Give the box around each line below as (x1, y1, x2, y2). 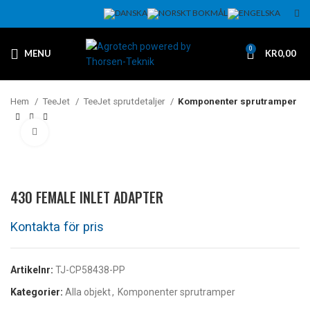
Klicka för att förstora (48, 126, 142, 137)
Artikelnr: (10, 264, 55, 275)
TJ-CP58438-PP (55, 264, 125, 275)
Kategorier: (10, 286, 63, 298)
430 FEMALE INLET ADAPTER (10, 186, 163, 208)
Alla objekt (65, 286, 111, 298)
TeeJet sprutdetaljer (83, 96, 167, 107)
